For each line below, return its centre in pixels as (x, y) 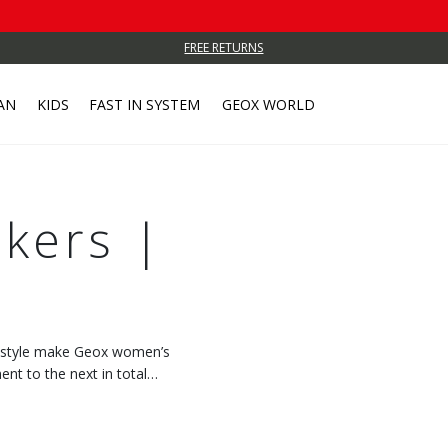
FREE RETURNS (224, 47)
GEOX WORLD (268, 104)
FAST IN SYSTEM (144, 104)
